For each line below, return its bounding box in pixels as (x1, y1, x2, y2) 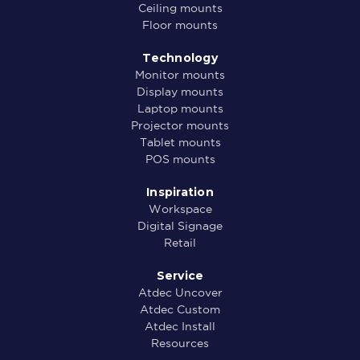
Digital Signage (137, 219, 223, 232)
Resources (151, 336, 209, 350)
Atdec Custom (140, 302, 220, 316)
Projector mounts (131, 118, 229, 132)
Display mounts (137, 84, 223, 98)
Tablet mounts (139, 135, 221, 149)
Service (156, 268, 204, 283)
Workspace (148, 202, 212, 215)
